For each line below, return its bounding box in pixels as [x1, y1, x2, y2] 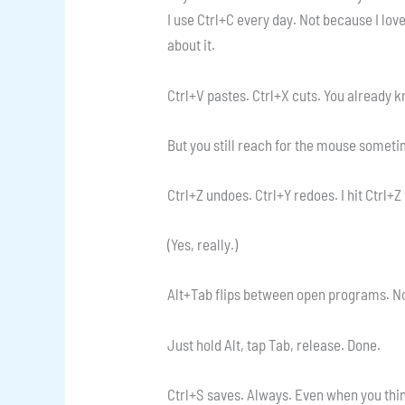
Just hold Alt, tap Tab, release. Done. [167, 334, 381, 353]
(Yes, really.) [167, 235, 239, 254]
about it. [167, 35, 216, 54]
